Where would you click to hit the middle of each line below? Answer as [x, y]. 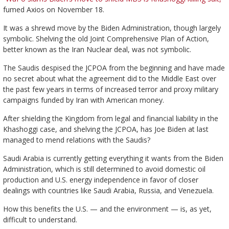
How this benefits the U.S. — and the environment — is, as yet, [107, 209]
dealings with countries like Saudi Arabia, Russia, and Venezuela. [108, 191]
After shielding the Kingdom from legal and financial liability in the [110, 119]
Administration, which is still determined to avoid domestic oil [104, 169]
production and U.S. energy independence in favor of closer [100, 180]
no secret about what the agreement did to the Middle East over [109, 79]
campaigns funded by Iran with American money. [83, 100]
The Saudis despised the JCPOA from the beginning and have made [114, 68]
